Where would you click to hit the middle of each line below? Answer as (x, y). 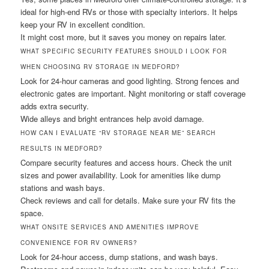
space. (32, 213)
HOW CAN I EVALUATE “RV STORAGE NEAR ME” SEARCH (118, 133)
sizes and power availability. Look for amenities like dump (121, 175)
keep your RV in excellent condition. (83, 25)
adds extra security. (55, 106)
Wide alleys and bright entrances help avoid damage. (113, 119)
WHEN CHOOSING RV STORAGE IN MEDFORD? (101, 67)
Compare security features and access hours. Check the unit (126, 163)
